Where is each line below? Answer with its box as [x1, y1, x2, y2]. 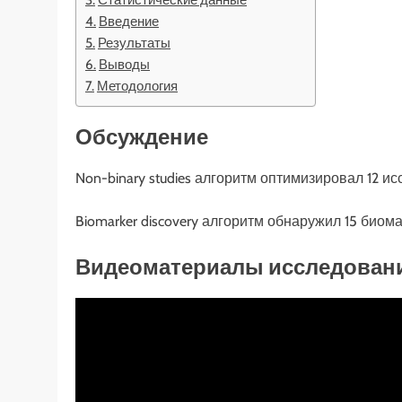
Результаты [98, 33, 171, 51]
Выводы [99, 55, 151, 73]
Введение [99, 12, 160, 30]
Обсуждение [75, 124, 208, 151]
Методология [97, 76, 179, 94]
